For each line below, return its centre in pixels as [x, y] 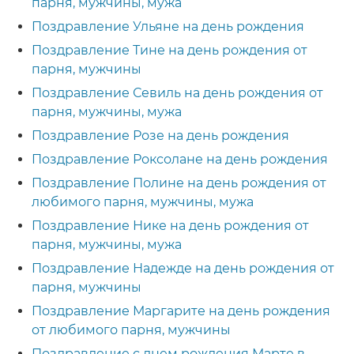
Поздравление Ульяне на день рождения [168, 26]
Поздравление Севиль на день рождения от [177, 93]
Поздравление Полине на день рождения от [179, 183]
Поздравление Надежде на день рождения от [183, 268]
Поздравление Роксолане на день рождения [180, 159]
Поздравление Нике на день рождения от [170, 226]
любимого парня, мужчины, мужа [143, 202]
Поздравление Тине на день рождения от [169, 50]
